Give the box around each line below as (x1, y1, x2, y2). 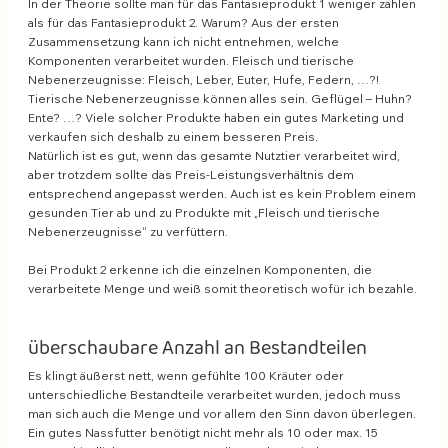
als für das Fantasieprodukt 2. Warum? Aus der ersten (28, 15, 342, 31)
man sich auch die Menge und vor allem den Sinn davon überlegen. (28, 406, 419, 422)
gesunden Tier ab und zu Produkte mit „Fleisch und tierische (28, 205, 383, 221)
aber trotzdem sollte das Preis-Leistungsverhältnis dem (28, 167, 357, 183)
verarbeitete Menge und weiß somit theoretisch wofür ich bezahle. (28, 281, 417, 297)
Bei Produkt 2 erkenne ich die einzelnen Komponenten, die (28, 262, 375, 278)
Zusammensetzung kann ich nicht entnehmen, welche (28, 34, 342, 50)
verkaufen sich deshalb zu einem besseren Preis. (28, 129, 321, 145)
